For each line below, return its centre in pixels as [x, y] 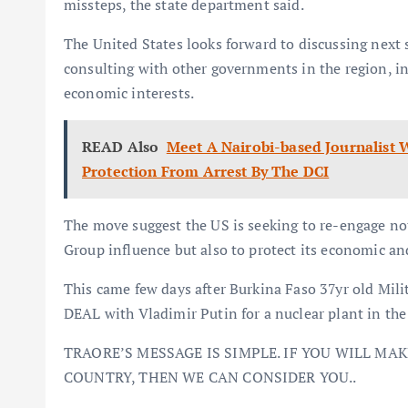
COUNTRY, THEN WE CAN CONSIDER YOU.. [210, 377]
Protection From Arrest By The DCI [206, 172]
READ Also [121, 147]
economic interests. [129, 93]
